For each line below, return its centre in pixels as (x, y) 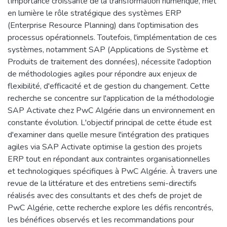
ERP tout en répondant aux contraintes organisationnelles (109, 159)
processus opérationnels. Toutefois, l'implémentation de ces (112, 37)
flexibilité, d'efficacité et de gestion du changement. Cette (109, 86)
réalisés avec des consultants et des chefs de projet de (105, 195)
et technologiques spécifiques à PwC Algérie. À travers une (112, 171)
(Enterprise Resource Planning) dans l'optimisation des (103, 25)
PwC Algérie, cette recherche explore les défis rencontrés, (110, 207)
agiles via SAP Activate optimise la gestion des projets (105, 147)
